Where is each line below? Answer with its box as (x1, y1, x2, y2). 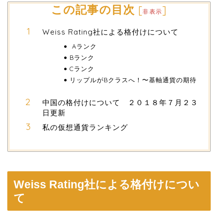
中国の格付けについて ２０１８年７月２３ (42, 98, 198, 108)
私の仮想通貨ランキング (42, 123, 128, 132)
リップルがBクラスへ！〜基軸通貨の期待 (69, 76, 197, 84)
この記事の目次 (51, 2, 135, 17)
